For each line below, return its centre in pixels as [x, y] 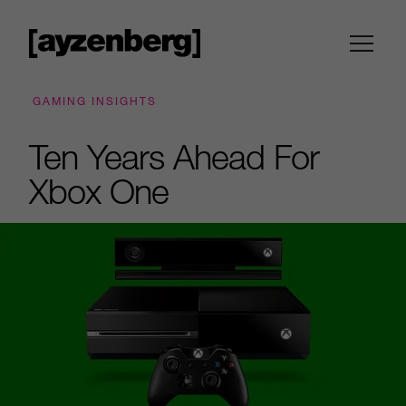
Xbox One [99, 191]
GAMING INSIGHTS [95, 101]
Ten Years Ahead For [174, 156]
